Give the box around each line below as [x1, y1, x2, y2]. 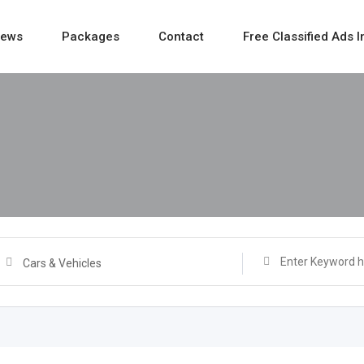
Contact [158, 29, 204, 44]
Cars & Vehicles [23, 257, 102, 270]
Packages [62, 29, 119, 44]
